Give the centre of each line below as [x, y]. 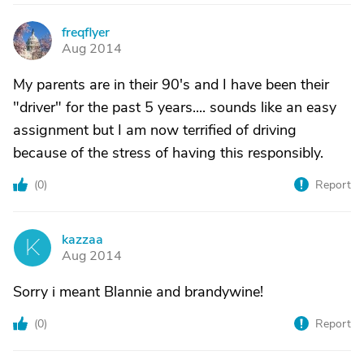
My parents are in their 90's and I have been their [171, 84]
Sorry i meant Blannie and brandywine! [138, 292]
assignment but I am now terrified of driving [155, 130]
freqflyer [86, 32]
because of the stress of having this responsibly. [168, 153]
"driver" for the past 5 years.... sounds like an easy [175, 107]
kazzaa [82, 240]
